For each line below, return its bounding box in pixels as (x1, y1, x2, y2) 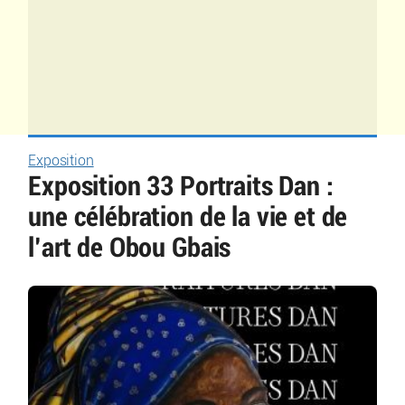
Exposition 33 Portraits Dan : (28, 173, 334, 201)
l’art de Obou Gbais (28, 234, 231, 262)
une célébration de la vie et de (28, 203, 348, 231)
